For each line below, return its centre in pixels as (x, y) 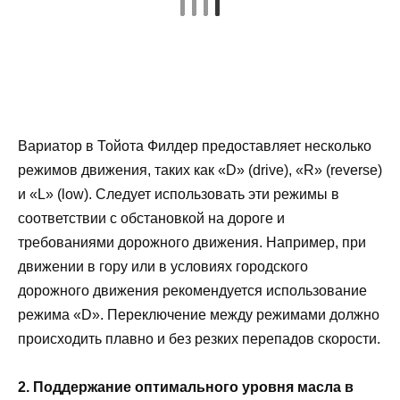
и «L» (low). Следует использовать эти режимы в (179, 195)
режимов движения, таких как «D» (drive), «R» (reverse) (200, 171)
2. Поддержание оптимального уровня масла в (186, 387)
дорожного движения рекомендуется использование (192, 291)
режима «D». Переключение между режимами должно (199, 315)
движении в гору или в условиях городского (163, 267)
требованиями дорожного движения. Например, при (192, 243)
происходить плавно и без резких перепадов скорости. (199, 339)
